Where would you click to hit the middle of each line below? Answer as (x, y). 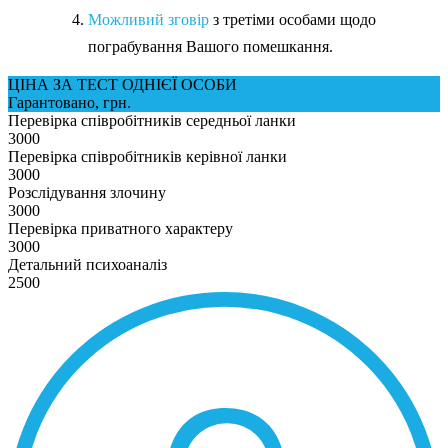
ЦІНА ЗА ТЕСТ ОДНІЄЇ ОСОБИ (122, 85)
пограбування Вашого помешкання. (210, 47)
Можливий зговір (148, 20)
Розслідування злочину (87, 193)
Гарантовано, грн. (69, 103)
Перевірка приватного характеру (120, 229)
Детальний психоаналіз (87, 265)
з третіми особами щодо (292, 20)
